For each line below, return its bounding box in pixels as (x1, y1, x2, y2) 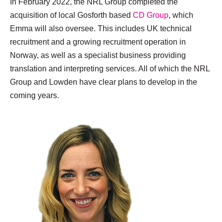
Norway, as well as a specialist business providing (10, 51, 186, 59)
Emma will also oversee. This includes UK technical (10, 24, 192, 33)
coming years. (10, 91, 59, 100)
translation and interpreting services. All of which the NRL (10, 64, 210, 73)
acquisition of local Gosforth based (10, 10, 133, 19)
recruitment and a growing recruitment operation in (10, 37, 186, 46)
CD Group (133, 10, 168, 19)
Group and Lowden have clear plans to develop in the (10, 77, 197, 86)
